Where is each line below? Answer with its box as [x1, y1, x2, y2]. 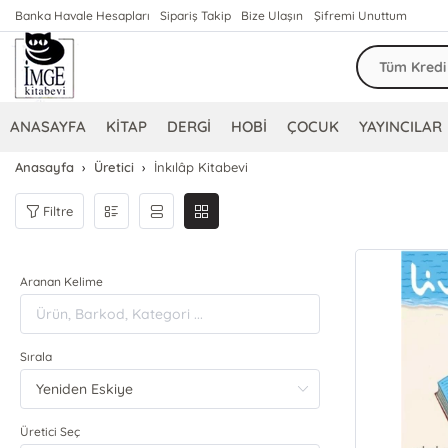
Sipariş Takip [160, 8, 232, 23]
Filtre [43, 202, 74, 219]
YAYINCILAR [359, 117, 443, 136]
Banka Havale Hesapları [15, 8, 151, 23]
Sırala [20, 349, 53, 364]
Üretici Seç [20, 424, 81, 439]
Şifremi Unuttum [313, 8, 407, 23]
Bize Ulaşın [241, 8, 304, 23]
